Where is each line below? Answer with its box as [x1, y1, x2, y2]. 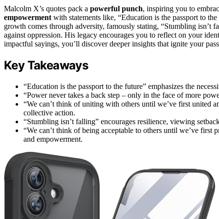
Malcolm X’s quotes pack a [4, 4, 90, 13]
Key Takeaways [4, 58, 88, 72]
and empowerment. [23, 134, 83, 143]
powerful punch [90, 4, 143, 13]
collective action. [23, 108, 75, 117]
